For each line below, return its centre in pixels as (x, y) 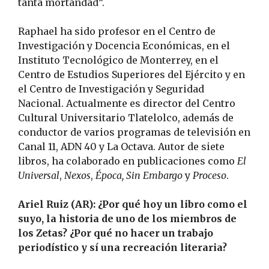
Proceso (210, 175)
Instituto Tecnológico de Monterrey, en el (118, 60)
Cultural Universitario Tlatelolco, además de (126, 117)
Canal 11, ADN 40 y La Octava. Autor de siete (121, 146)
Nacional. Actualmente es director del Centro (127, 103)
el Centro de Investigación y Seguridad (111, 89)
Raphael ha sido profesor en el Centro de (117, 31)
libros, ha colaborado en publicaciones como (128, 161)
